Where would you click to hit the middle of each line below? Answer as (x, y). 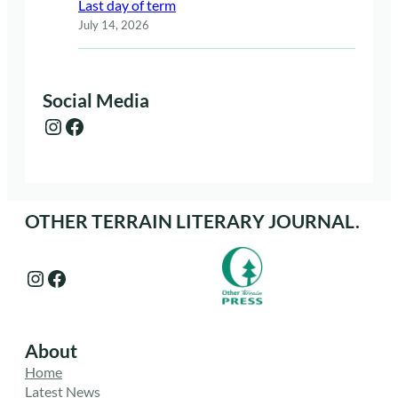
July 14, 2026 (114, 24)
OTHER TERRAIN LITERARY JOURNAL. (192, 221)
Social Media (96, 101)
